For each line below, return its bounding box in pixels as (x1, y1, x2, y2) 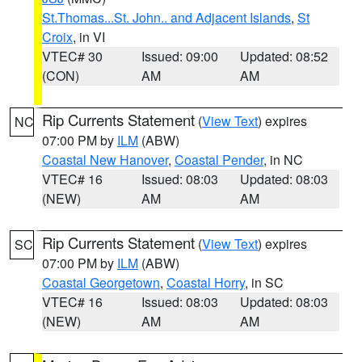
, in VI (73, 27, 105, 46)
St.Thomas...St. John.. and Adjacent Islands (42, 8, 291, 27)
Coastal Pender (175, 150, 263, 169)
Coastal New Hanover (42, 150, 168, 169)
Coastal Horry (166, 273, 245, 292)
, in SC (245, 273, 284, 292)
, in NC (263, 150, 303, 169)
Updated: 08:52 (240, 47, 329, 65)
